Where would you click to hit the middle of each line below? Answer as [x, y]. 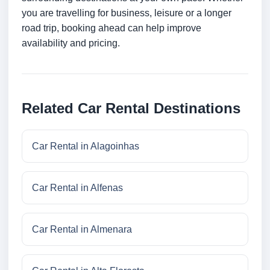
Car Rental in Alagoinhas [86, 146]
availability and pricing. [71, 43]
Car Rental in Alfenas [77, 188]
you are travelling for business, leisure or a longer [127, 13]
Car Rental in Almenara [82, 230]
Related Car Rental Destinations [131, 108]
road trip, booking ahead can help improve [111, 28]
